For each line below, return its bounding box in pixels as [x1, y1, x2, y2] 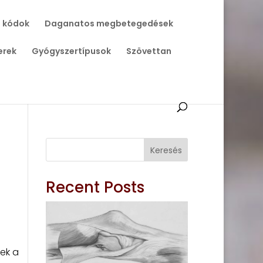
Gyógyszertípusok [31, 45, 111, 57]
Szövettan [126, 45, 171, 57]
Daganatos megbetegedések [44, 18, 173, 29]
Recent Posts [46, 177, 145, 198]
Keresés [150, 144, 182, 156]
